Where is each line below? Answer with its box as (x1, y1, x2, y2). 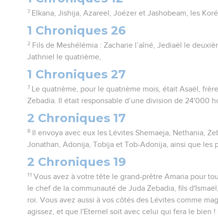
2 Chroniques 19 (27, 154, 127, 169)
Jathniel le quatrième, (27, 53, 102, 61)
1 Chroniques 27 (27, 67, 126, 81)
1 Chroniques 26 (27, 23, 126, 37)
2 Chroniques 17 (27, 110, 126, 125)
